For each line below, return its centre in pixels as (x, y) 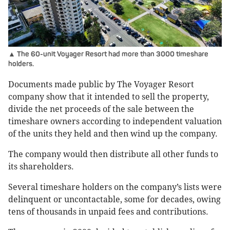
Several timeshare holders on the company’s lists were (115, 187)
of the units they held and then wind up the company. (113, 134)
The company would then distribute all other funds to (113, 155)
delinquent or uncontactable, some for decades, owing (114, 200)
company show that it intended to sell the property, (109, 97)
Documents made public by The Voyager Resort (101, 85)
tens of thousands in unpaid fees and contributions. (109, 212)
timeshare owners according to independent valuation (115, 122)
